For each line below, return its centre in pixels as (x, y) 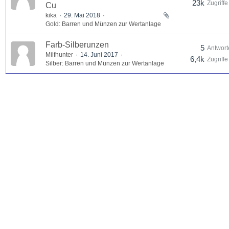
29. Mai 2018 (82, 15)
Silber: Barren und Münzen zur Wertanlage (105, 63)
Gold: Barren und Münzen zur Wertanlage (103, 24)
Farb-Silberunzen (77, 45)
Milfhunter (59, 55)
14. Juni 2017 (99, 55)
